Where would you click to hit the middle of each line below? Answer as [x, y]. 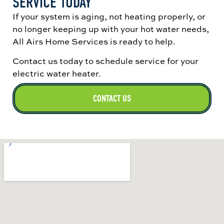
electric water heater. [57, 73]
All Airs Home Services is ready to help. [94, 41]
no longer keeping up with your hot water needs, [111, 28]
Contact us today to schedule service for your [105, 61]
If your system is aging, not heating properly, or [109, 16]
